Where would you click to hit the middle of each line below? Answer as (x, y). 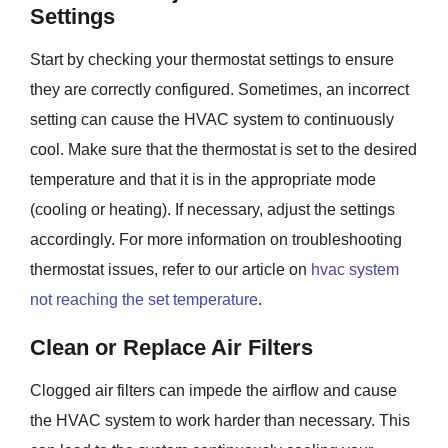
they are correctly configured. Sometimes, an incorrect (219, 89)
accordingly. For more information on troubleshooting (216, 239)
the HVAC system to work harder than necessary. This (220, 420)
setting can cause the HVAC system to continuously (212, 119)
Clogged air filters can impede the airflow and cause (213, 390)
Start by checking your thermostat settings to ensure (212, 59)
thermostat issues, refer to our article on (170, 269)
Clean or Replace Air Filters (171, 347)
